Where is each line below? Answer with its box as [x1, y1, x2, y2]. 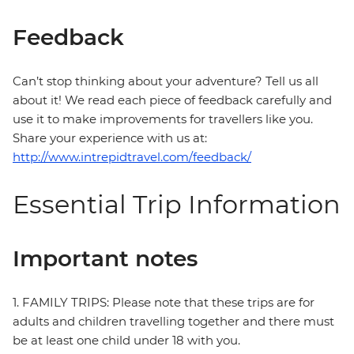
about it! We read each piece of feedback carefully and [13, 92, 332, 108]
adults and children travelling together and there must [13, 314, 334, 330]
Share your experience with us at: [13, 130, 207, 146]
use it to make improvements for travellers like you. [13, 111, 313, 127]
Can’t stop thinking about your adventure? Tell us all [13, 73, 318, 89]
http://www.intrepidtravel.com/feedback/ [13, 149, 251, 165]
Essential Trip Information [13, 189, 341, 220]
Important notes [13, 245, 198, 273]
